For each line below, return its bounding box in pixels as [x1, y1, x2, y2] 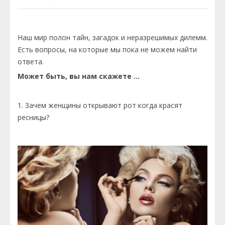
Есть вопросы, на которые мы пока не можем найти [18, 45, 197, 54]
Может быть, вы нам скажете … [18, 71, 140, 81]
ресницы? [18, 113, 51, 122]
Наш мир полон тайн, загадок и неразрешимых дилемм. [18, 33, 207, 42]
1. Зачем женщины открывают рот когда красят [18, 100, 182, 110]
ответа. [18, 57, 44, 66]
